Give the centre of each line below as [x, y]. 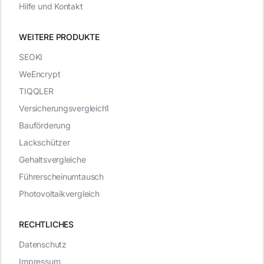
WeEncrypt [40, 74]
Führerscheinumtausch [61, 176]
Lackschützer [44, 142]
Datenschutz [43, 244]
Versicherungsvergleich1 [64, 108]
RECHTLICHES [47, 224]
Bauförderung [45, 125]
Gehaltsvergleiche [52, 159]
